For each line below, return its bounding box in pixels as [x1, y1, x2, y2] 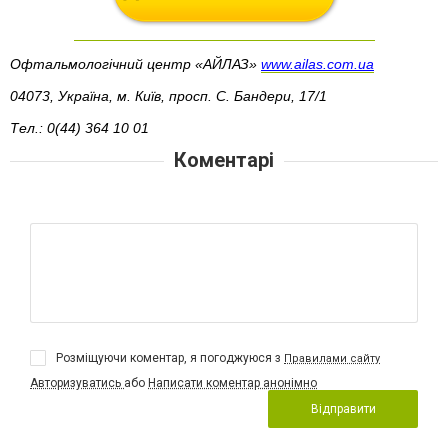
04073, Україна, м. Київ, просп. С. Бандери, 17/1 [10, 87, 327, 104]
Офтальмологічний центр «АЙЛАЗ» [10, 55, 261, 72]
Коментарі [174, 148, 274, 173]
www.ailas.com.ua [261, 55, 374, 72]
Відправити [310, 402, 376, 417]
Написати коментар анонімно [148, 376, 317, 391]
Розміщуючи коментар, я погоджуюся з [56, 351, 284, 366]
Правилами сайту [284, 352, 380, 366]
